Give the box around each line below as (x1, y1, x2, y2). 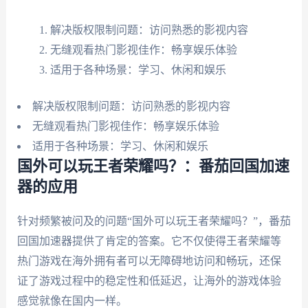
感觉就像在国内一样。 (16, 294, 127, 307)
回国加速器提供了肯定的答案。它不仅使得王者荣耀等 (16, 234, 281, 247)
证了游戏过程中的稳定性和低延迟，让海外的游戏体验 (16, 274, 281, 287)
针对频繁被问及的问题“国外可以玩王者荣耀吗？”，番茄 (16, 214, 291, 227)
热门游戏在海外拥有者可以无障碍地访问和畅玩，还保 (16, 254, 281, 267)
